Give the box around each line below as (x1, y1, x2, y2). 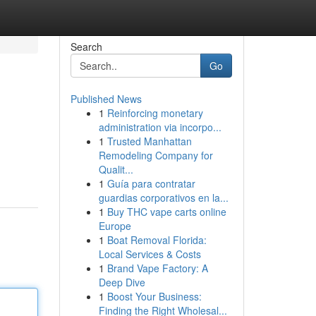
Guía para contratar (107, 176, 195, 190)
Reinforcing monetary (107, 106, 203, 120)
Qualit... (98, 162, 133, 176)
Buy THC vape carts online (107, 205, 226, 219)
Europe (98, 219, 131, 233)
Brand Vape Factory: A (107, 261, 208, 275)
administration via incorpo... (98, 120, 221, 134)
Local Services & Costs (98, 247, 201, 261)
